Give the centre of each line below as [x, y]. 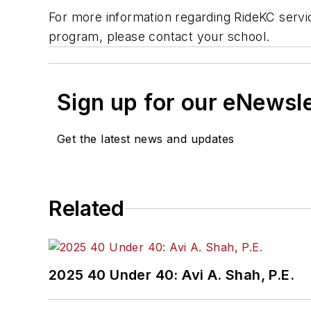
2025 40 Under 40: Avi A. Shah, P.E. [171, 275]
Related [86, 209]
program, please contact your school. [159, 37]
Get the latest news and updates [146, 139]
